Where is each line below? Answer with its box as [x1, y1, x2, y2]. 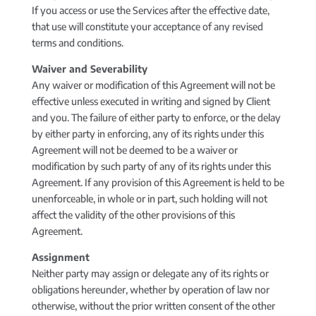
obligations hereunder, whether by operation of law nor [31, 284, 269, 296]
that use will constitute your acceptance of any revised [31, 20, 263, 32]
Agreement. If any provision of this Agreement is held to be [31, 176, 284, 188]
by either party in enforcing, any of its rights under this [31, 128, 264, 140]
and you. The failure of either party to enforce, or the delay [31, 111, 281, 123]
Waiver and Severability [31, 63, 147, 75]
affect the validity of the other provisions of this [31, 209, 235, 221]
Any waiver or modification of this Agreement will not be [31, 79, 275, 91]
